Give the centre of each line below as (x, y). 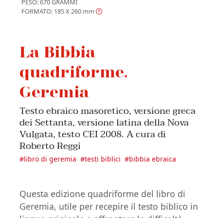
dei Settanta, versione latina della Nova (104, 123)
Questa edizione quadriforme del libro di (102, 194)
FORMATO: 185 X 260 (51, 11)
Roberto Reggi (50, 146)
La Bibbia (57, 52)
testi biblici (103, 159)
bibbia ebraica (153, 159)
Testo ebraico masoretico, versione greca (108, 111)
